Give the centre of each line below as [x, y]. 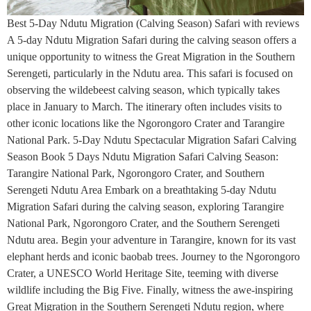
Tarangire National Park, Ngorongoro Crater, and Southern [136, 173]
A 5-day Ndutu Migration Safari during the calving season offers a [152, 40]
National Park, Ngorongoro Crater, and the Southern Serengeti [143, 223]
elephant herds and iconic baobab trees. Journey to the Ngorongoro [153, 257]
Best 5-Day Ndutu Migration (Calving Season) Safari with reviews [153, 23]
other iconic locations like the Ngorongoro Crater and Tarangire [146, 123]
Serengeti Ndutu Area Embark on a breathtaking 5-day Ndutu [142, 190]
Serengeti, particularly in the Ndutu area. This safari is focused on [150, 73]
